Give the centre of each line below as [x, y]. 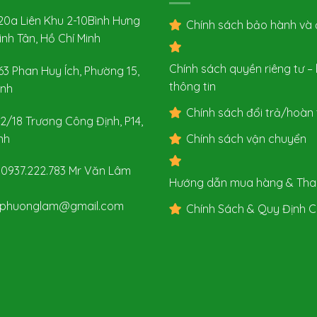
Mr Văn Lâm [98, 171]
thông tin [192, 86]
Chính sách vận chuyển [246, 139]
